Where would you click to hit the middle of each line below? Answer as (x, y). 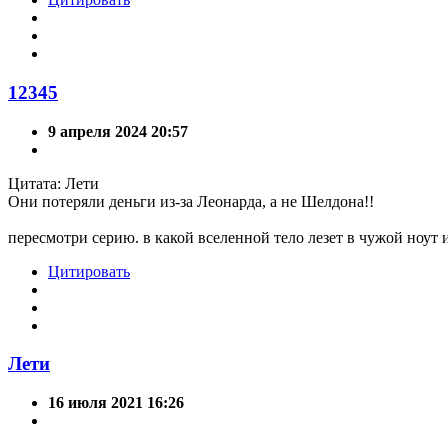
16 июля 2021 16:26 (116, 402)
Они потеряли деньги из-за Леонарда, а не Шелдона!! (191, 201)
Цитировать (89, 271)
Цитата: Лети (53, 183)
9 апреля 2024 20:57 (118, 131)
